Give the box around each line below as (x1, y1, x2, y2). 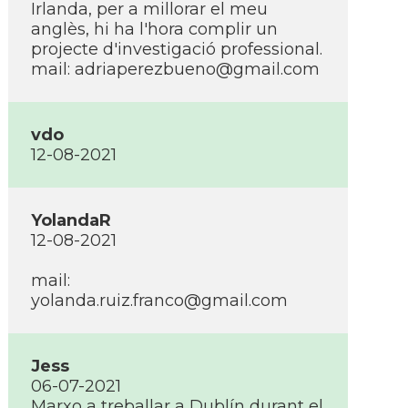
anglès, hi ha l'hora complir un (31, 19, 278, 39)
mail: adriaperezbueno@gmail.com (31, 59, 320, 79)
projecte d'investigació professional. (31, 39, 322, 59)
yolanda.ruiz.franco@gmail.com (31, 291, 288, 311)
